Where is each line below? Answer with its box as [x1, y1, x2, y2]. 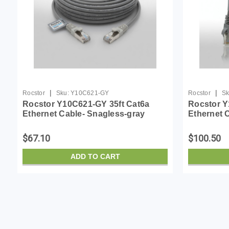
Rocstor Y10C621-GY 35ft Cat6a [22, 99, 150, 108]
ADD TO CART [70, 152, 120, 161]
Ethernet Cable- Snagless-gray [22, 109, 145, 118]
